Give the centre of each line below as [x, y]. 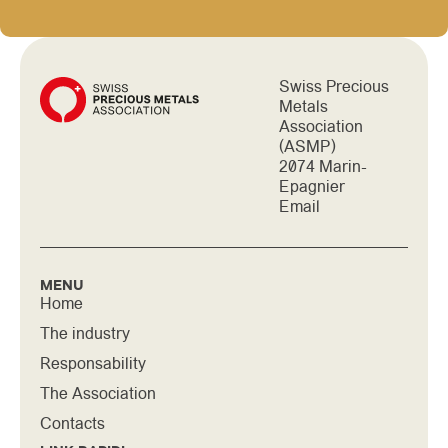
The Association [98, 393]
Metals [304, 106]
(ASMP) [308, 146]
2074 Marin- [323, 166]
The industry [85, 333]
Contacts [72, 423]
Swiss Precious [334, 86]
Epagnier [312, 186]
